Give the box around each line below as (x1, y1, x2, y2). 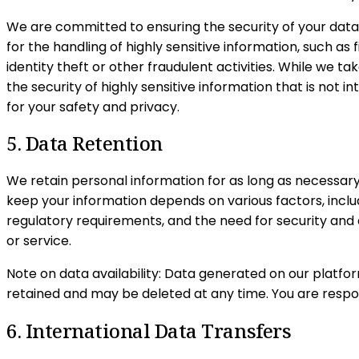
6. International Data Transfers (6, 317, 292, 345)
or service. (6, 232, 71, 251)
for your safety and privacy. (6, 97, 179, 116)
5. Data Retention (6, 130, 163, 157)
